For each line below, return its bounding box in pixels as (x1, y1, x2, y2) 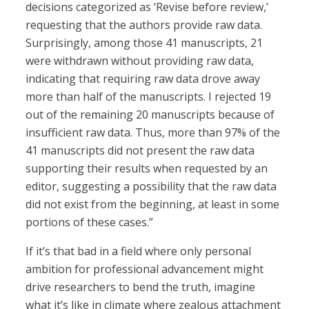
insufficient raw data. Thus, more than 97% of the (26, 125, 281, 141)
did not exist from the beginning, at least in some (26, 197, 280, 212)
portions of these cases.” (26, 215, 154, 230)
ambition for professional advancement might (26, 261, 264, 277)
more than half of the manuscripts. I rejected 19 (26, 89, 272, 105)
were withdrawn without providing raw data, (26, 53, 255, 69)
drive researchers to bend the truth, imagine (26, 279, 256, 295)
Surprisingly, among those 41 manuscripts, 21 (26, 35, 263, 51)
